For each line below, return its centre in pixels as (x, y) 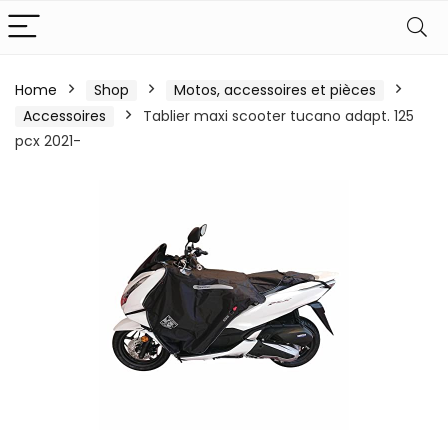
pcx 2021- (48, 141)
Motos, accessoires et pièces (275, 90)
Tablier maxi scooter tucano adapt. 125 (278, 116)
